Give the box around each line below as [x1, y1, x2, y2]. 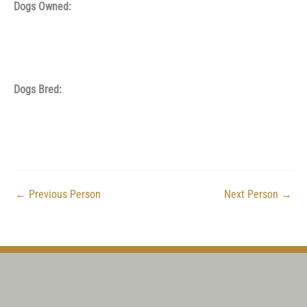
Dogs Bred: [14, 83, 62, 96]
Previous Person [26, 188, 101, 201]
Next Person [224, 188, 281, 201]
